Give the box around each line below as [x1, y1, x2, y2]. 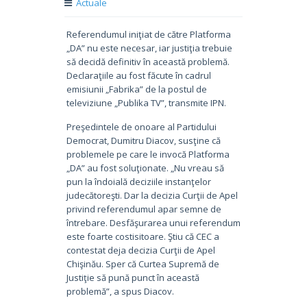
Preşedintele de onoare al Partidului [66, 120, 217, 133]
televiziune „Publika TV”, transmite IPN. [66, 96, 226, 109]
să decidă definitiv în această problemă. [66, 55, 230, 68]
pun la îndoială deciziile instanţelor [66, 175, 211, 188]
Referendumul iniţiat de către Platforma [66, 27, 231, 40]
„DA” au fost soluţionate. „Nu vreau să [66, 161, 224, 174]
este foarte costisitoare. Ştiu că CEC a [66, 230, 219, 243]
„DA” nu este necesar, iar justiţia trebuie [66, 41, 232, 54]
